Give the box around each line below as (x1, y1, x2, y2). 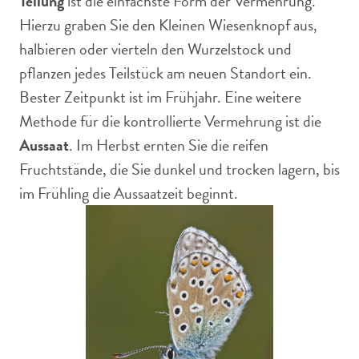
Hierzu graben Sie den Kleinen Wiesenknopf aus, (19, 13, 317, 37)
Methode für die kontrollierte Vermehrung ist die (19, 109, 321, 133)
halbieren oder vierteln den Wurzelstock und (19, 37, 292, 61)
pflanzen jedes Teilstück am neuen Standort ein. (19, 61, 312, 85)
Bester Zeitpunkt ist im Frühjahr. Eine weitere (19, 85, 301, 109)
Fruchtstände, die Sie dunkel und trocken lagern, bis (19, 157, 340, 181)
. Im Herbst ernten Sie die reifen (69, 133, 268, 157)
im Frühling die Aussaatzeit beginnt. (19, 181, 238, 205)
